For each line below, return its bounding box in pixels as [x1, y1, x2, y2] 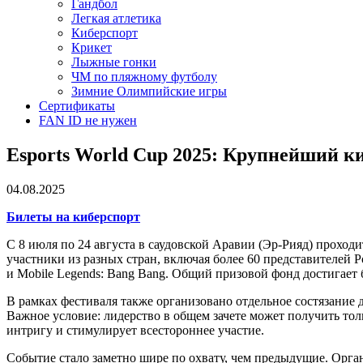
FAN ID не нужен [39, 113, 137, 128]
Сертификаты [39, 99, 115, 113]
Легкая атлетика [71, 11, 161, 26]
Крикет [71, 41, 112, 55]
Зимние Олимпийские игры [71, 84, 227, 99]
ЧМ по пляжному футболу [71, 70, 217, 84]
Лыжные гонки [71, 55, 156, 70]
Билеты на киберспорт [6, 210, 140, 224]
